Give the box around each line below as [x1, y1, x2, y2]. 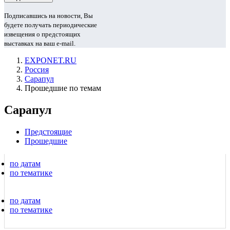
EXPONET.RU [25, 56, 76, 65]
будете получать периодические [4, 21, 97, 29]
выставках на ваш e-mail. [4, 40, 75, 47]
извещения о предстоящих [4, 30, 81, 38]
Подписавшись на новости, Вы [4, 12, 93, 20]
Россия [25, 65, 49, 74]
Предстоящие [25, 127, 72, 136]
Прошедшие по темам [25, 84, 101, 92]
